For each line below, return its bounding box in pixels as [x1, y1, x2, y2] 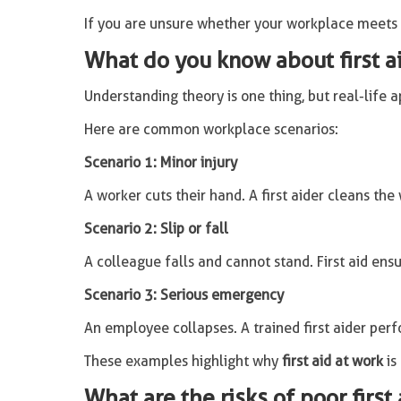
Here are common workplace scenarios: [83, 121, 338, 138]
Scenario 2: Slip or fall [83, 220, 228, 237]
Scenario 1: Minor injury [83, 154, 237, 171]
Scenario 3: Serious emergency [83, 286, 284, 303]
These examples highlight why [83, 353, 282, 370]
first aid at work [281, 353, 383, 370]
